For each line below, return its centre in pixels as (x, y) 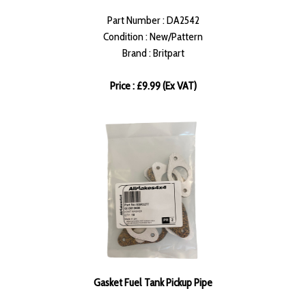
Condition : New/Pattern (153, 37)
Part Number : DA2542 (153, 20)
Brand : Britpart (153, 53)
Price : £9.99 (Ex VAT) (153, 86)
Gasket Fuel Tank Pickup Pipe (153, 283)
